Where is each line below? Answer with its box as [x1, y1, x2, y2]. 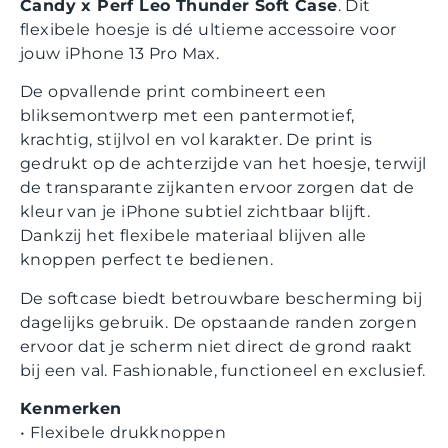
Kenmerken [20, 399, 122, 419]
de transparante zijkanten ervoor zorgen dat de [20, 178, 415, 198]
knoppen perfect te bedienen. [20, 250, 274, 270]
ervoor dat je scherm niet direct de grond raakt [20, 336, 413, 356]
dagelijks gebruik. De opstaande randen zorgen [20, 312, 417, 332]
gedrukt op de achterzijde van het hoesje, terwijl [20, 154, 427, 174]
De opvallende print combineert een [20, 82, 327, 102]
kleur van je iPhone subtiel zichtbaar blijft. [20, 202, 370, 222]
